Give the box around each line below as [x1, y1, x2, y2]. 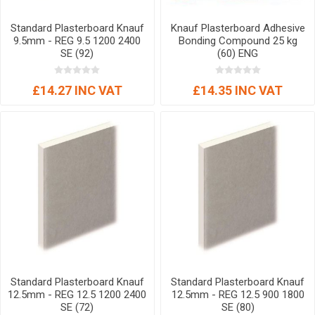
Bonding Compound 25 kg [178, 34, 297, 47]
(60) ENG [217, 46, 259, 60]
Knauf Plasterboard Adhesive [170, 21, 305, 34]
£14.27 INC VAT [32, 82, 122, 98]
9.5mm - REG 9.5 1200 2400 [13, 34, 141, 47]
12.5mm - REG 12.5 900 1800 [171, 288, 304, 301]
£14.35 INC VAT [193, 82, 283, 98]
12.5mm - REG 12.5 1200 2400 [8, 288, 147, 301]
